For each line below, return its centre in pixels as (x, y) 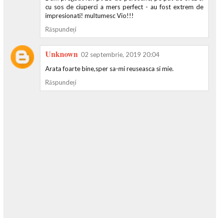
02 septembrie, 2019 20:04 (120, 55)
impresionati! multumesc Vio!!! (90, 16)
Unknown (62, 54)
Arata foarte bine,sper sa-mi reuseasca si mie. (109, 69)
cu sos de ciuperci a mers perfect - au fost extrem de (124, 7)
